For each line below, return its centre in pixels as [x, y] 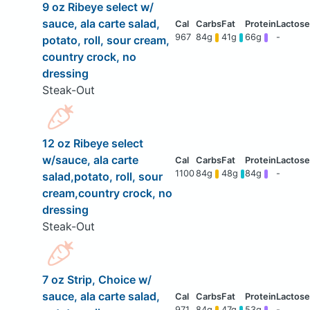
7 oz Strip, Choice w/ [97, 280]
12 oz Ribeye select [92, 144]
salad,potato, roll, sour [102, 177]
